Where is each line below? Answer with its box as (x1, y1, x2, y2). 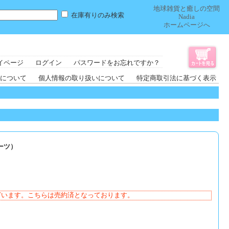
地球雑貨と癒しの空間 (153, 5, 220, 12)
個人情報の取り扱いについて (38, 75, 125, 82)
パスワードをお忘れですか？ (74, 59, 160, 66)
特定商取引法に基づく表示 (136, 75, 216, 82)
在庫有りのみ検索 (70, 12, 124, 19)
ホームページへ (163, 21, 210, 29)
